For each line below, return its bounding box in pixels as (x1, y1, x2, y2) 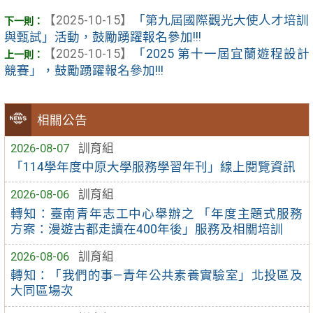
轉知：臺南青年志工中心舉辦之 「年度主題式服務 (10, 206, 303, 221)
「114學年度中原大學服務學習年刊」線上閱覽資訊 (10, 159, 296, 174)
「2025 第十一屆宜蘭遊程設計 (132, 46, 310, 61)
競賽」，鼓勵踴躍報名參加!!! (3, 63, 163, 78)
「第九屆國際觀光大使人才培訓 (132, 13, 310, 27)
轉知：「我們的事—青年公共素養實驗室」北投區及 (10, 268, 303, 283)
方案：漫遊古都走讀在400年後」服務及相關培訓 (10, 221, 284, 236)
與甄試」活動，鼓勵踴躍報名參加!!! (3, 29, 201, 44)
